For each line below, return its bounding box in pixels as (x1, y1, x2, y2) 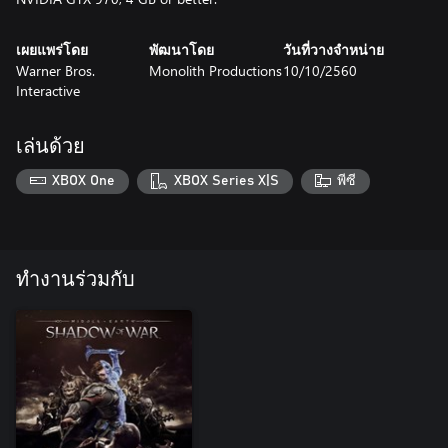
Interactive (16, 80, 80, 100)
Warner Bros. (16, 60, 95, 80)
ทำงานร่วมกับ (16, 270, 135, 291)
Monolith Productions (149, 60, 283, 80)
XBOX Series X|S (173, 174, 279, 189)
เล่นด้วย (16, 136, 85, 157)
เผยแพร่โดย (16, 43, 88, 58)
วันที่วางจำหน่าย (282, 43, 384, 58)
